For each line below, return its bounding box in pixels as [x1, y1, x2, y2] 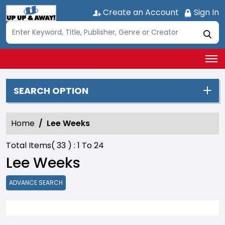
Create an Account [101, 7, 179, 18]
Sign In [192, 7, 219, 18]
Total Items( [6, 139, 55, 151]
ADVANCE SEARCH [9, 178, 63, 187]
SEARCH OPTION [14, 84, 88, 97]
